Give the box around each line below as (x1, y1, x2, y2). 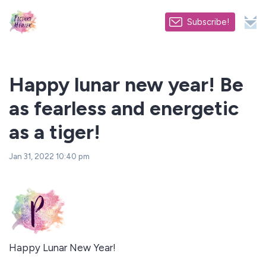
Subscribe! (187, 17, 230, 27)
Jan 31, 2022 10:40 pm (9, 151, 90, 161)
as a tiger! (9, 120, 100, 144)
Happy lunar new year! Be (9, 72, 243, 96)
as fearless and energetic (9, 96, 239, 120)
